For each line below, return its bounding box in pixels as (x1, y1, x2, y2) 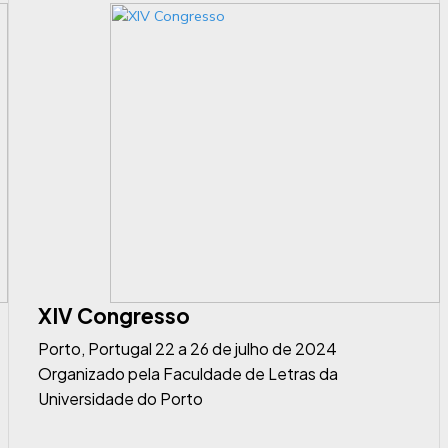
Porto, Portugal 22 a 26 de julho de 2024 (38, 338, 338, 359)
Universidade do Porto (38, 388, 204, 409)
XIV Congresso (38, 302, 191, 329)
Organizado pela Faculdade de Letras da (38, 363, 339, 384)
